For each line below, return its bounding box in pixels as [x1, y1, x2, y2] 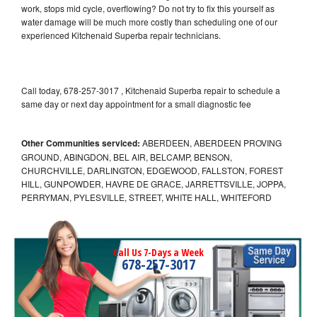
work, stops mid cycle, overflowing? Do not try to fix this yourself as [21, 1, 275, 14]
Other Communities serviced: [21, 136, 140, 149]
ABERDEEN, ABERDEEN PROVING [140, 136, 282, 149]
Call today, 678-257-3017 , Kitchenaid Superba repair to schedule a [21, 83, 280, 96]
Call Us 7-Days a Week [113, 245, 204, 259]
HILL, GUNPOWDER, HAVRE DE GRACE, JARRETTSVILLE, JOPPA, [21, 177, 286, 190]
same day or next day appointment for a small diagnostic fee [21, 97, 251, 110]
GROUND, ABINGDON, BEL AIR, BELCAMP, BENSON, [21, 150, 232, 163]
